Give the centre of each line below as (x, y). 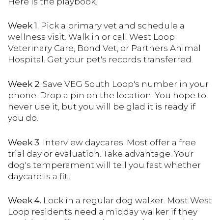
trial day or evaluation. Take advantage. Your (101, 153)
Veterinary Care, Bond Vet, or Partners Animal (104, 48)
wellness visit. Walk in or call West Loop (91, 37)
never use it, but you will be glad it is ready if (102, 107)
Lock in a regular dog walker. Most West (127, 201)
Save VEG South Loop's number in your (125, 84)
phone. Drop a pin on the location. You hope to (107, 95)
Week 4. (25, 201)
